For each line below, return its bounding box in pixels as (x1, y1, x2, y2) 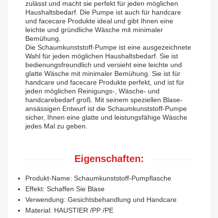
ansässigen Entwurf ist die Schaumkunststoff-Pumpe (25, 105, 187, 113)
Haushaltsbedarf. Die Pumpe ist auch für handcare (25, 8, 181, 17)
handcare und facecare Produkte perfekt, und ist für (25, 78, 184, 87)
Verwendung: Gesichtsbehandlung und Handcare (25, 196, 177, 204)
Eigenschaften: (74, 153, 144, 164)
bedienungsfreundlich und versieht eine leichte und (25, 61, 182, 69)
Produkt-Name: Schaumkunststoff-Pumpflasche (25, 174, 171, 182)
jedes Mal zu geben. (25, 122, 88, 130)
